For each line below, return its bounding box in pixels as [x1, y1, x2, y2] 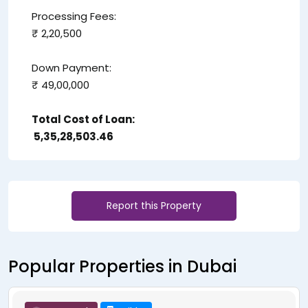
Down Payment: [32, 60, 111, 75]
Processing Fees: [32, 8, 116, 23]
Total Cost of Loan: [32, 111, 135, 126]
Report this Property [107, 198, 201, 212]
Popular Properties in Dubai [8, 254, 236, 278]
